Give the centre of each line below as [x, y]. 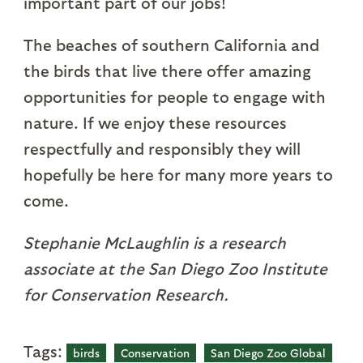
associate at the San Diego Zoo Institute [175, 269]
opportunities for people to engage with [174, 97]
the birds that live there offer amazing [167, 71]
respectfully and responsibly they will [162, 149]
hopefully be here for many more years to [178, 175]
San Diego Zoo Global [268, 353]
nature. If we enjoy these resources [155, 123]
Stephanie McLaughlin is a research [154, 243]
